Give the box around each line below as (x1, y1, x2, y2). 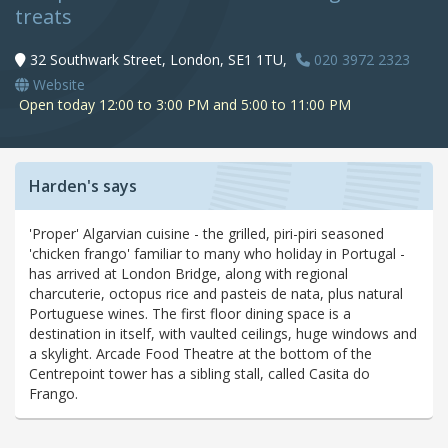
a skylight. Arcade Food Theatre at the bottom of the (29, 344, 372, 364)
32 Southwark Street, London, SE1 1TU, (30, 50, 287, 70)
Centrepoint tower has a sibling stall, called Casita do (29, 364, 370, 384)
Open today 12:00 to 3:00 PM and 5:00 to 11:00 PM (15, 95, 351, 115)
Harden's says (29, 175, 137, 198)
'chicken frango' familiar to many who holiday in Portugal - (29, 244, 405, 264)
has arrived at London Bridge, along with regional (29, 264, 348, 284)
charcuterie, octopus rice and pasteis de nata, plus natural (29, 284, 403, 304)
